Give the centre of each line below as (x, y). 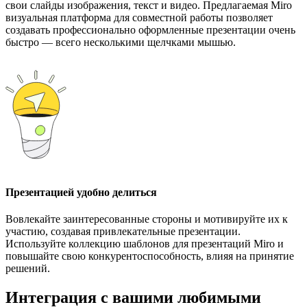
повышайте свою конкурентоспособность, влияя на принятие (150, 256)
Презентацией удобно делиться (81, 192)
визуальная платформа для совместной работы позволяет (139, 17)
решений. (28, 269)
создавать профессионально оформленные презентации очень (150, 29)
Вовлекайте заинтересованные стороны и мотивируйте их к (147, 219)
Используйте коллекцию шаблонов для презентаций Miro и (145, 244)
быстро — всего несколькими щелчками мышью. (121, 42)
